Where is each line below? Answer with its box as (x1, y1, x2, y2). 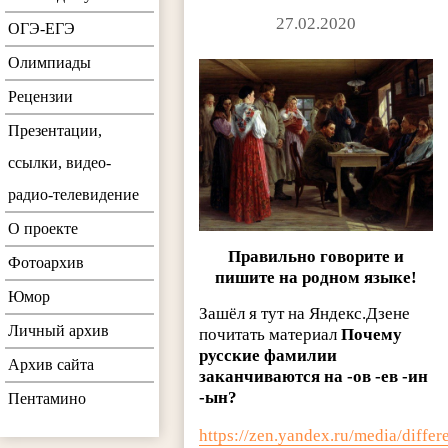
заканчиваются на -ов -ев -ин (199, 367, 429, 387)
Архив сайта (8, 356, 94, 374)
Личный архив (8, 322, 109, 340)
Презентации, (8, 122, 102, 140)
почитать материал (199, 325, 342, 345)
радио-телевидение (8, 186, 139, 204)
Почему (341, 325, 403, 345)
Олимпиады (8, 54, 91, 72)
